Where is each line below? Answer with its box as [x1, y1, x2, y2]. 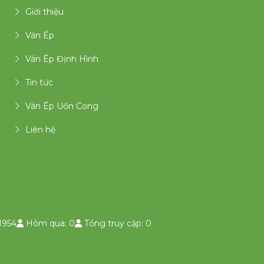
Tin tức [25, 77, 53, 88]
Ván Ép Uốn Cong [25, 101, 98, 112]
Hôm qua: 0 [24, 218, 75, 229]
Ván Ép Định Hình [25, 54, 98, 65]
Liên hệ [25, 124, 55, 136]
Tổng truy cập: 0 [82, 218, 151, 229]
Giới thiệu [25, 6, 64, 18]
